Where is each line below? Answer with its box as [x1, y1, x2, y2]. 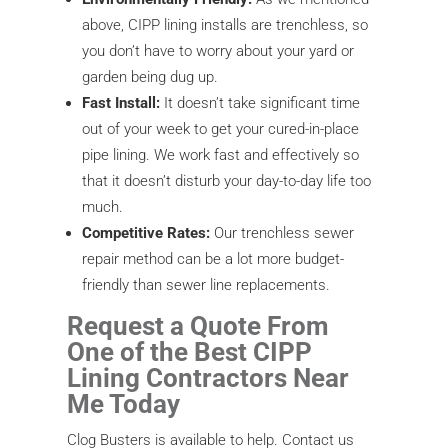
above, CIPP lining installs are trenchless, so [82, 15, 369, 34]
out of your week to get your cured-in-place [82, 119, 360, 138]
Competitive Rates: [82, 223, 215, 242]
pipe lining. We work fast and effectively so [82, 145, 360, 164]
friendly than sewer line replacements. [82, 275, 331, 294]
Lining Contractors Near [67, 362, 350, 393]
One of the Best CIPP [67, 336, 313, 367]
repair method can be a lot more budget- [82, 249, 345, 268]
